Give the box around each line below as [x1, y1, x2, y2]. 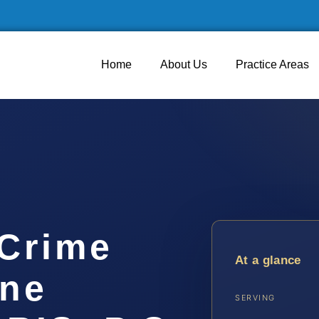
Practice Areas [236, 58, 309, 70]
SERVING [235, 292, 276, 303]
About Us [160, 58, 207, 70]
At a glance [235, 253, 301, 267]
